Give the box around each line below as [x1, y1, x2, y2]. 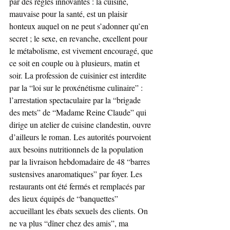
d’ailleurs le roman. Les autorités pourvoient [9, 131, 153, 142]
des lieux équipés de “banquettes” [9, 193, 120, 204]
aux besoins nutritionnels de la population [9, 144, 145, 155]
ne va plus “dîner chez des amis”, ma [9, 218, 128, 228]
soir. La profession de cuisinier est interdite [9, 70, 148, 81]
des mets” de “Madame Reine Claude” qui [9, 107, 148, 118]
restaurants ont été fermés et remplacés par [9, 181, 147, 191]
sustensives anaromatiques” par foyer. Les [9, 168, 144, 179]
